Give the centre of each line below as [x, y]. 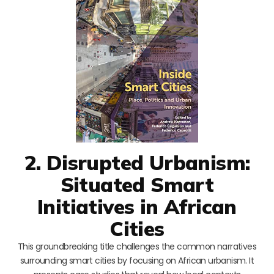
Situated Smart [137, 184]
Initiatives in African [137, 206]
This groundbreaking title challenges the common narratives [137, 246]
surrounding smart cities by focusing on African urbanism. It [137, 260]
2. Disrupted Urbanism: [137, 162]
